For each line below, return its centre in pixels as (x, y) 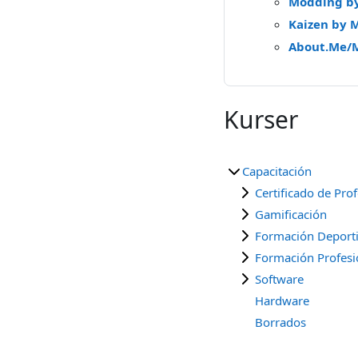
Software (279, 278)
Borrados (280, 322)
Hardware (282, 300)
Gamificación (291, 214)
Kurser (261, 119)
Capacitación (277, 171)
